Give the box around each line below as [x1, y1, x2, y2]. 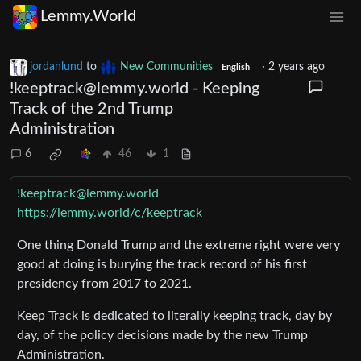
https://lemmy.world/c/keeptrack [17, 205, 202, 219]
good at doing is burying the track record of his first [17, 257, 307, 271]
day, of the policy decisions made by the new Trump [17, 328, 308, 342]
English [221, 63, 250, 72]
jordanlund [30, 60, 83, 73]
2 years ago [268, 60, 325, 73]
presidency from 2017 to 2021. [17, 276, 192, 290]
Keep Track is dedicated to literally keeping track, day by [17, 309, 332, 322]
